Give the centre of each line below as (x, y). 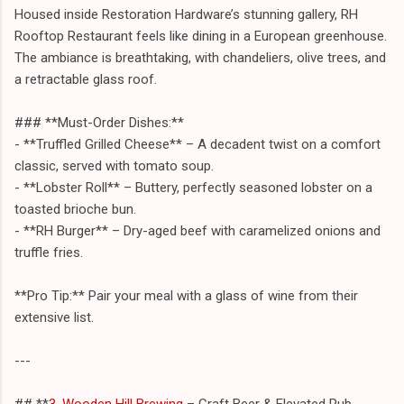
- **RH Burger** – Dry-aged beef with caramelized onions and (197, 230)
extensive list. (54, 317)
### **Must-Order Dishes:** (99, 122)
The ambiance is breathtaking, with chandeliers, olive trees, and (200, 57)
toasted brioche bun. (75, 209)
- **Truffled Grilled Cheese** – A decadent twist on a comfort (197, 144)
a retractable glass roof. (86, 79)
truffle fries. (49, 252)
